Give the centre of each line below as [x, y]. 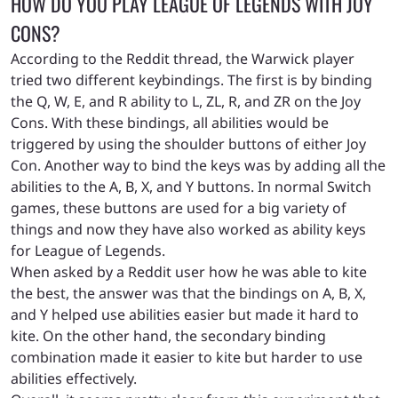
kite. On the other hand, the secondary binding [168, 335]
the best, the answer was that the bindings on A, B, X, [188, 293]
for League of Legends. [90, 250]
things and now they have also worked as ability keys [188, 229]
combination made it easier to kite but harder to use [187, 357]
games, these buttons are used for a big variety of [179, 207]
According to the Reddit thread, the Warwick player [183, 58]
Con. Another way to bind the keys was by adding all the [198, 165]
